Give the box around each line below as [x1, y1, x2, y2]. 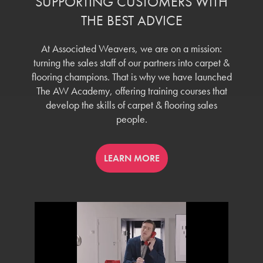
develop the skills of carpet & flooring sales [46, 98, 217, 112]
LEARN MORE [103, 152, 160, 164]
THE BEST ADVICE [80, 11, 183, 29]
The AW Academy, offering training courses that [36, 84, 227, 97]
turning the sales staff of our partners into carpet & [33, 56, 230, 69]
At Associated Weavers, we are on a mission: [41, 42, 222, 55]
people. [116, 112, 147, 126]
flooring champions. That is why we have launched [31, 70, 232, 83]
